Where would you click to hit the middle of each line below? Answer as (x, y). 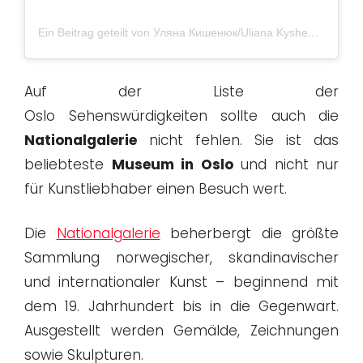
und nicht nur (286, 164)
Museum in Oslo (172, 164)
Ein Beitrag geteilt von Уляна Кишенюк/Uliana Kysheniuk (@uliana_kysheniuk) (314, 33)
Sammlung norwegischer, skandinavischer (181, 258)
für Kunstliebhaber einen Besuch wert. (156, 188)
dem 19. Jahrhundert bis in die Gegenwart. (181, 307)
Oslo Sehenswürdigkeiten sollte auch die (181, 115)
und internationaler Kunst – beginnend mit (181, 282)
